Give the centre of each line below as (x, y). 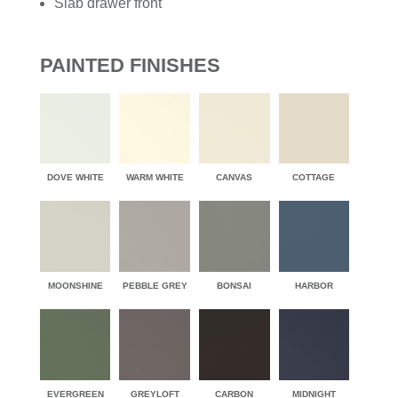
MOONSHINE (75, 286)
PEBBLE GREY (155, 286)
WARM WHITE (155, 178)
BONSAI (235, 286)
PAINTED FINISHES (130, 65)
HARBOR (314, 286)
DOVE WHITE (75, 178)
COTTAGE (314, 178)
